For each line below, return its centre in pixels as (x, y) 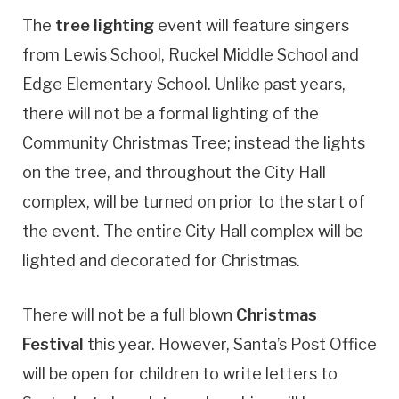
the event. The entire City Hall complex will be (193, 232)
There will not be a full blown (129, 314)
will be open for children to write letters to (180, 373)
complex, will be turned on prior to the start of (194, 202)
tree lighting (105, 26)
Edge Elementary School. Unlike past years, (184, 85)
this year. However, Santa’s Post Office (230, 344)
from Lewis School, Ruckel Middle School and (191, 55)
